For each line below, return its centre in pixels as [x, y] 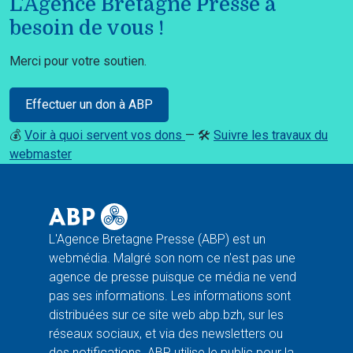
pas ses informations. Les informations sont [170, 295]
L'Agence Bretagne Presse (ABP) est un [157, 239]
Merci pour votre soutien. [78, 61]
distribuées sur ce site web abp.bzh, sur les [166, 314]
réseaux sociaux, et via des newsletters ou [166, 333]
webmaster [41, 154]
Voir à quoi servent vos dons [105, 135]
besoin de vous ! [87, 28]
